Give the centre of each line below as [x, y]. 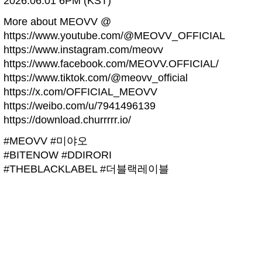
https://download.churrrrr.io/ [67, 120]
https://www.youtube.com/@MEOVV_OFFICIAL [114, 36]
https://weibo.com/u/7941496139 [80, 106]
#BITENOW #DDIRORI [58, 155]
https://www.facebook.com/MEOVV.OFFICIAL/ [111, 64]
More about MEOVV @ [57, 22]
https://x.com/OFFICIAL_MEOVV [80, 92]
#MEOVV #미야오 [46, 141]
